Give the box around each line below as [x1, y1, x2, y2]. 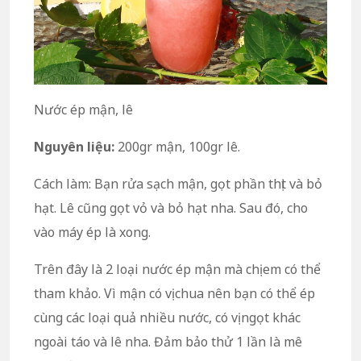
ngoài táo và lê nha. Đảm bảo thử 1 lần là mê [34, 332, 302, 351]
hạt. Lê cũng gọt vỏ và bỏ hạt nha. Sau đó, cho [34, 198, 308, 217]
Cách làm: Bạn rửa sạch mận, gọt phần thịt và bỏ [34, 174, 322, 193]
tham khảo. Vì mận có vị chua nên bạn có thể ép [34, 284, 315, 302]
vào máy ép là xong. [34, 222, 151, 241]
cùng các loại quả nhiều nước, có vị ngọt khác [34, 308, 301, 326]
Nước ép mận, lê [34, 100, 133, 118]
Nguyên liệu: [34, 137, 118, 156]
